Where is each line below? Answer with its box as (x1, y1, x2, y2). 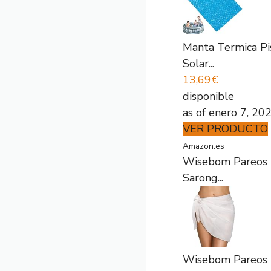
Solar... (183, 56, 214, 71)
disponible (183, 89, 234, 103)
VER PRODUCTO (183, 122, 268, 136)
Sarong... (183, 171, 223, 185)
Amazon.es (183, 140, 224, 152)
